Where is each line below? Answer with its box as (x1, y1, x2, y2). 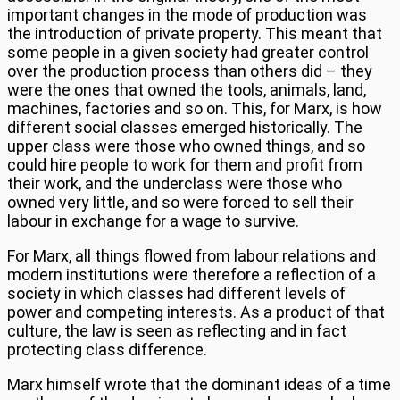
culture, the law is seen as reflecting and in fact (7, 321, 346, 340)
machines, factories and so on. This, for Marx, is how (7, 98, 382, 118)
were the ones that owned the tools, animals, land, (7, 79, 366, 99)
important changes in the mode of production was (7, 4, 367, 24)
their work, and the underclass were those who (7, 173, 342, 193)
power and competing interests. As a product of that (7, 302, 385, 321)
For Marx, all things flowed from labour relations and (7, 246, 376, 265)
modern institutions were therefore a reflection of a (7, 264, 376, 284)
